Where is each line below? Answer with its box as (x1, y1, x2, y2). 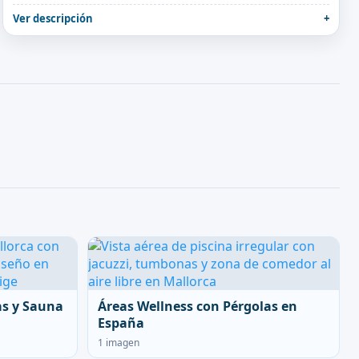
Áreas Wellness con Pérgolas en (98, 297, 297, 315)
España (98, 314, 144, 332)
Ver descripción (12, 11, 93, 26)
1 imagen (98, 336, 139, 349)
